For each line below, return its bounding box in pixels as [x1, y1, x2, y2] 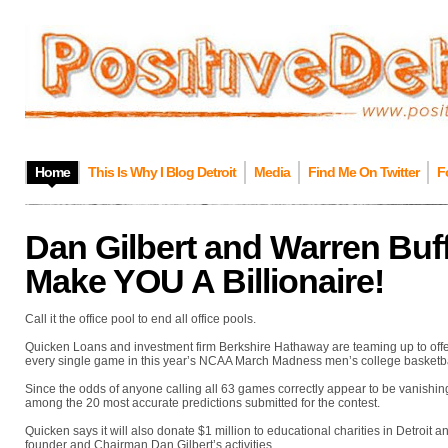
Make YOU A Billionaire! [25, 262, 384, 300]
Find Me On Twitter [308, 164, 419, 180]
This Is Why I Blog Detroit [88, 164, 236, 180]
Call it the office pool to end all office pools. [25, 312, 256, 326]
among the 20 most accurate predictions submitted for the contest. [25, 396, 380, 410]
